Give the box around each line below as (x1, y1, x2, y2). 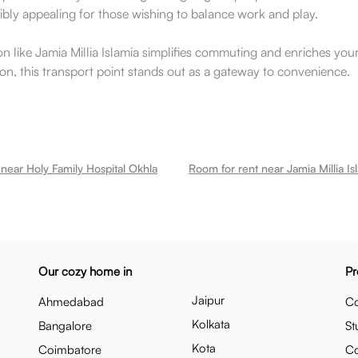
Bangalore (38, 318, 92, 333)
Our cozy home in (38, 264, 132, 279)
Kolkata (192, 316, 230, 332)
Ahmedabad (38, 294, 104, 309)
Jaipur (192, 292, 225, 308)
